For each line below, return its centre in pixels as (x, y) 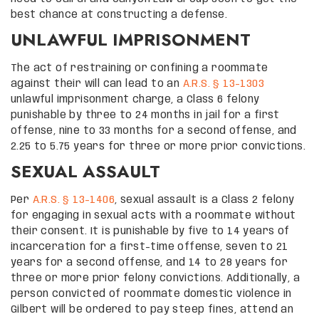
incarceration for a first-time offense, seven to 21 (150, 247)
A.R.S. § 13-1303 (224, 84)
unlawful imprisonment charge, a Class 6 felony (135, 99)
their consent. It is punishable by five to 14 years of (150, 231)
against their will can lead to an (97, 84)
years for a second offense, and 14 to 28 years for (149, 262)
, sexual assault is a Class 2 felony (205, 200)
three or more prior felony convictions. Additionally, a (155, 278)
